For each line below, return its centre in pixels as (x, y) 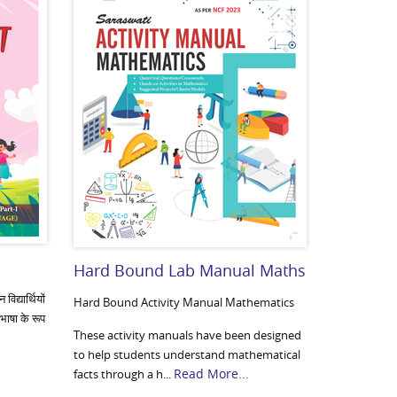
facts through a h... (124, 374)
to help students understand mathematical (187, 354)
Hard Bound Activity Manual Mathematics (184, 302)
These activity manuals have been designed (188, 335)
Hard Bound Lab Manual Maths (190, 270)
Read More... (212, 374)
